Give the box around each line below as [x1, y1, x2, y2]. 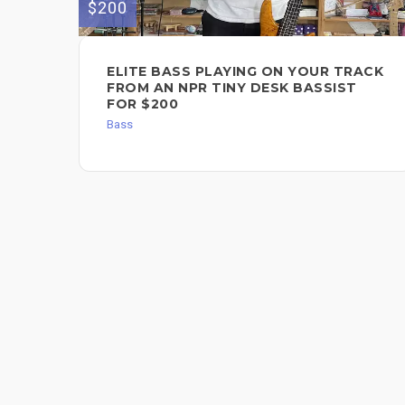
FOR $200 [107, 95, 178, 112]
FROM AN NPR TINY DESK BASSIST [107, 79, 357, 96]
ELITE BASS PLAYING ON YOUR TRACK [107, 62, 383, 80]
